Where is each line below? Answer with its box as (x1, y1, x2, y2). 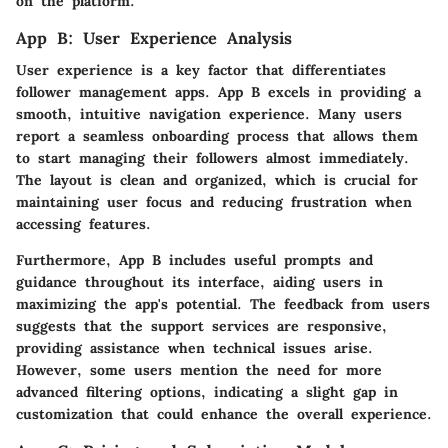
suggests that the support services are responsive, (16, 317, 387, 335)
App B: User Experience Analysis (16, 27, 292, 48)
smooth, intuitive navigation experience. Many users (16, 105, 402, 123)
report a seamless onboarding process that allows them (16, 127, 418, 145)
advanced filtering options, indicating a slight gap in (16, 383, 398, 401)
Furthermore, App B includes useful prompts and (16, 251, 373, 269)
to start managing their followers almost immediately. (16, 149, 409, 167)
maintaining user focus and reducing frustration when (16, 193, 412, 211)
